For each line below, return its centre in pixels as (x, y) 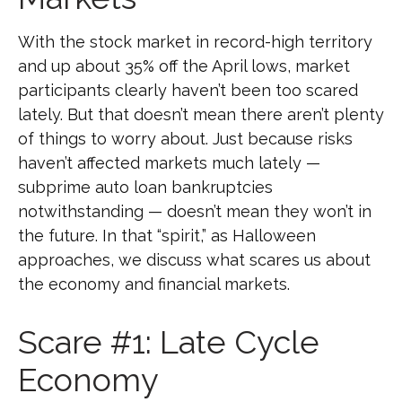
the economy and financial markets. (154, 284)
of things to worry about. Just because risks (185, 139)
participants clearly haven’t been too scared (188, 90)
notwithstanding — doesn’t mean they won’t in (195, 211)
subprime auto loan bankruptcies (145, 187)
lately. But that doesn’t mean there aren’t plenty (201, 114)
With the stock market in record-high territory (195, 42)
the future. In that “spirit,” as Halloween (167, 236)
